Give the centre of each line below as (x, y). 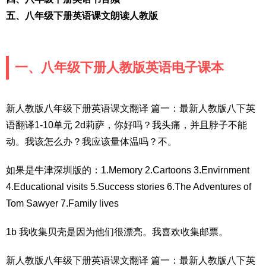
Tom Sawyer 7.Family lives (62, 203)
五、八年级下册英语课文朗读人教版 (82, 15)
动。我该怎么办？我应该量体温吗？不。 (91, 141)
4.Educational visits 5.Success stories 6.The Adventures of (129, 186)
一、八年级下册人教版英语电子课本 (119, 67)
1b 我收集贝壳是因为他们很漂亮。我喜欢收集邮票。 (117, 232)
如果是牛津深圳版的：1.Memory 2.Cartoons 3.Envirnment (128, 170)
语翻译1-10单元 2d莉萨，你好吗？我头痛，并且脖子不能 (126, 125)
